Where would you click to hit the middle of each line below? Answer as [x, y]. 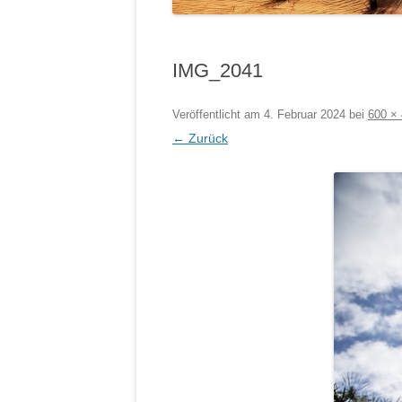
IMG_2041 [218, 70]
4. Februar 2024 [305, 114]
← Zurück [200, 138]
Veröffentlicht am [218, 114]
